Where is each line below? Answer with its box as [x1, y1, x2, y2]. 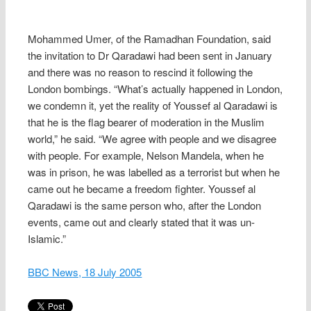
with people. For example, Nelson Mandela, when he [28, 147, 264, 162]
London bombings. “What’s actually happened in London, [28, 81, 283, 96]
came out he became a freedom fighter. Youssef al [28, 180, 256, 196]
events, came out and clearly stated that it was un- [28, 214, 255, 229]
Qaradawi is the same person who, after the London [28, 197, 262, 212]
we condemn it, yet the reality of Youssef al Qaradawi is [28, 97, 278, 112]
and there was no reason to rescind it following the [28, 64, 253, 79]
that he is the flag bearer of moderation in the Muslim [28, 114, 265, 129]
